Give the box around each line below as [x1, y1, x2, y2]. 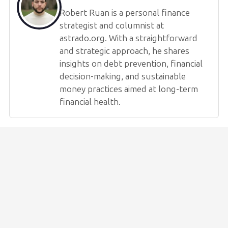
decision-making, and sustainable [60, 71, 186, 81]
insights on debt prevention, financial [60, 58, 203, 69]
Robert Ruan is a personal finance [60, 7, 190, 18]
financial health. [60, 96, 121, 107]
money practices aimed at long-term [60, 83, 198, 94]
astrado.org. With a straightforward [60, 33, 197, 43]
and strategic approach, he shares [60, 45, 189, 56]
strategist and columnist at [60, 20, 164, 31]
